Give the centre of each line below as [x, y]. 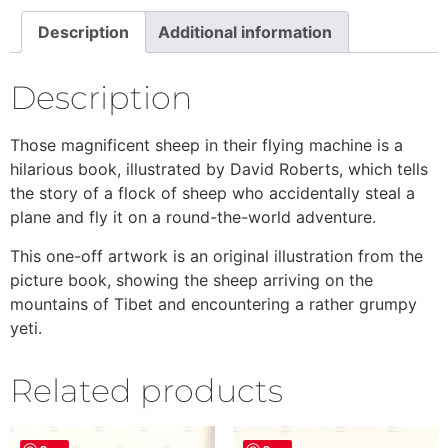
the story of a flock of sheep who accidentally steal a [212, 193]
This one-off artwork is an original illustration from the [216, 255]
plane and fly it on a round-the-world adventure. [193, 217]
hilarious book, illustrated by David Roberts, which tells [219, 169]
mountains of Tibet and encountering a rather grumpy [213, 303]
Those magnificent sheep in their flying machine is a [206, 145]
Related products [146, 390]
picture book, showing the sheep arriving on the [191, 279]
